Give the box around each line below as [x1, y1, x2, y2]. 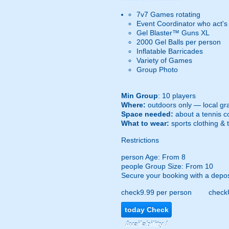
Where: [121, 101, 146, 109]
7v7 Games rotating [136, 10, 200, 18]
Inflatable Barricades [136, 47, 203, 55]
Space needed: [121, 110, 173, 118]
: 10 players [158, 91, 196, 100]
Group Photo [136, 65, 178, 74]
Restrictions [121, 136, 159, 144]
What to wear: [121, 119, 169, 127]
